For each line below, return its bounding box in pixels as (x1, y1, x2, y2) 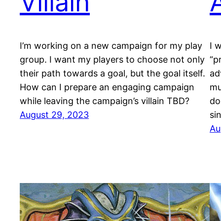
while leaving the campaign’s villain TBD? (20, 96, 189, 107)
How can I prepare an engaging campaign (20, 82, 194, 93)
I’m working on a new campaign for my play (20, 40, 202, 51)
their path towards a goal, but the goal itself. (20, 68, 205, 79)
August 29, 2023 (20, 110, 89, 120)
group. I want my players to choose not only (20, 54, 205, 65)
